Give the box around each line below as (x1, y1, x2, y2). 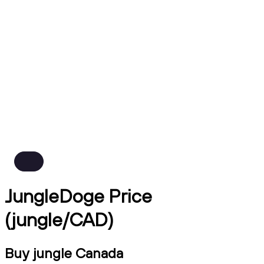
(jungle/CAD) (5, 207, 114, 232)
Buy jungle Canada (5, 243, 123, 262)
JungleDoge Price (5, 184, 152, 208)
